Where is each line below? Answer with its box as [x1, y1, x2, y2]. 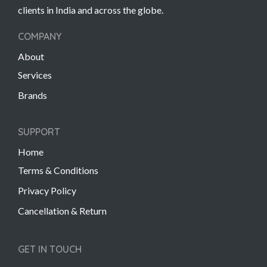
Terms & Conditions [18, 164, 98, 176]
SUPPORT [18, 125, 60, 138]
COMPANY [18, 30, 61, 42]
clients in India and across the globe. [18, 4, 163, 15]
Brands [18, 89, 47, 101]
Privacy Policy [18, 184, 76, 196]
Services [18, 69, 52, 80]
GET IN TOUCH [18, 243, 82, 255]
